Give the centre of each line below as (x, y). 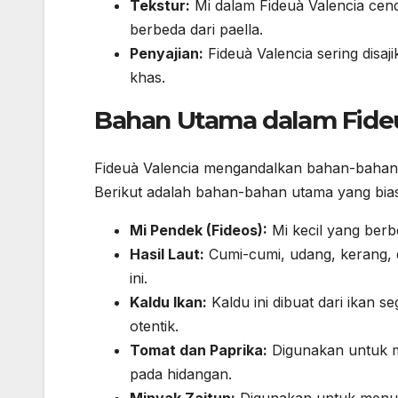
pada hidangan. (181, 374)
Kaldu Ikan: (168, 302)
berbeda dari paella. (196, 30)
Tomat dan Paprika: (199, 350)
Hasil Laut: (167, 254)
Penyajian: (167, 54)
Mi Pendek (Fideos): (199, 230)
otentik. (154, 326)
